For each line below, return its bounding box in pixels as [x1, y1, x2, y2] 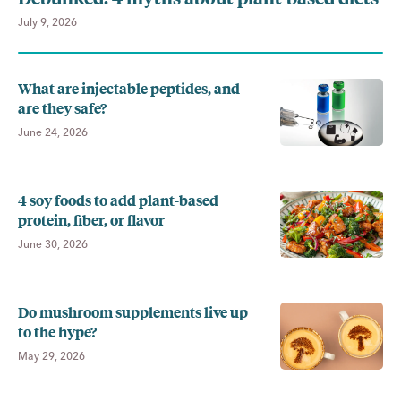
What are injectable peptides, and [18, 77, 240, 98]
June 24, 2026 [18, 124, 88, 139]
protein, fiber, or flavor [18, 209, 165, 230]
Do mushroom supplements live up [18, 301, 248, 322]
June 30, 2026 [18, 236, 88, 251]
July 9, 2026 [18, 14, 77, 29]
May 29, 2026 [18, 348, 85, 363]
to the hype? [18, 320, 97, 342]
